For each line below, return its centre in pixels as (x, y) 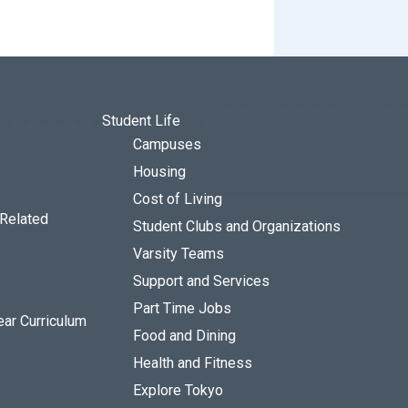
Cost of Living (178, 199)
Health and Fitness (193, 363)
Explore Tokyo (178, 390)
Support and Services (201, 281)
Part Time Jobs (182, 308)
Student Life (141, 121)
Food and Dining (184, 336)
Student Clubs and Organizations (237, 226)
